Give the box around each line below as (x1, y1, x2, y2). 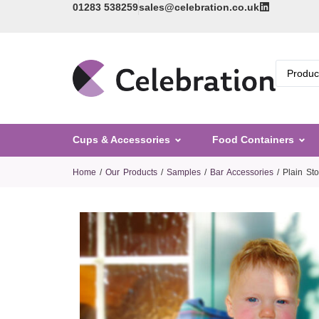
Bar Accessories (210, 167, 273, 177)
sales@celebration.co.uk (139, 1, 259, 13)
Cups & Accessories (73, 134, 170, 146)
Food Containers (212, 134, 294, 146)
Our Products (105, 167, 157, 177)
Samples (167, 167, 201, 177)
